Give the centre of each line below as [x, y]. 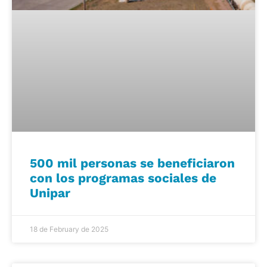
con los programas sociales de [123, 178]
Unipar [50, 193]
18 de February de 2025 [69, 229]
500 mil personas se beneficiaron [132, 163]
